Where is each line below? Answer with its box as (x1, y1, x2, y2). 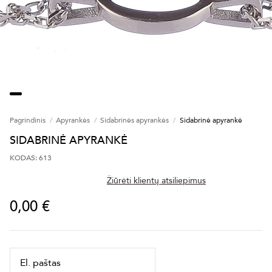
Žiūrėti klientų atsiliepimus (107, 175, 206, 187)
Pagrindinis (10, 115, 46, 126)
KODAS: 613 (10, 153, 52, 163)
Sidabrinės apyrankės (100, 115, 169, 126)
